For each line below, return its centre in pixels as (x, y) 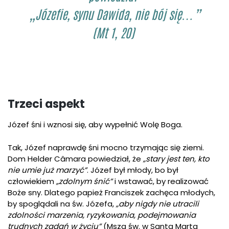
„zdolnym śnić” (84, 181)
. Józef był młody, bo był (133, 170)
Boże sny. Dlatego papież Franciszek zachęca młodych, (111, 192)
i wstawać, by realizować (161, 181)
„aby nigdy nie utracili (157, 203)
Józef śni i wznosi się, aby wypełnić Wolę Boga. (95, 125)
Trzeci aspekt (46, 104)
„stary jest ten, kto (176, 158)
